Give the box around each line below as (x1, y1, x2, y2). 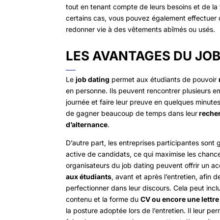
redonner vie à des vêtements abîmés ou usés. (66, 25, 216, 34)
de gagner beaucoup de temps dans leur (66, 109, 198, 117)
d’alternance (66, 120, 108, 129)
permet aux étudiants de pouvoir (110, 75, 219, 83)
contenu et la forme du (66, 194, 141, 203)
